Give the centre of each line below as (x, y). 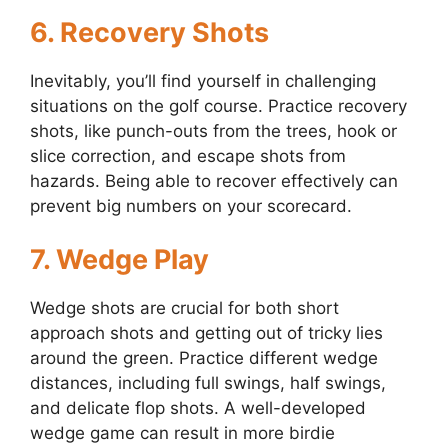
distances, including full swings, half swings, (208, 383)
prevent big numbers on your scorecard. (191, 205)
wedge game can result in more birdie (182, 433)
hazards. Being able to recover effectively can (214, 180)
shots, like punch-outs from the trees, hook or (213, 130)
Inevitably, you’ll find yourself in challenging (203, 80)
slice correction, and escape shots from (188, 155)
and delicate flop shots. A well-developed (198, 408)
